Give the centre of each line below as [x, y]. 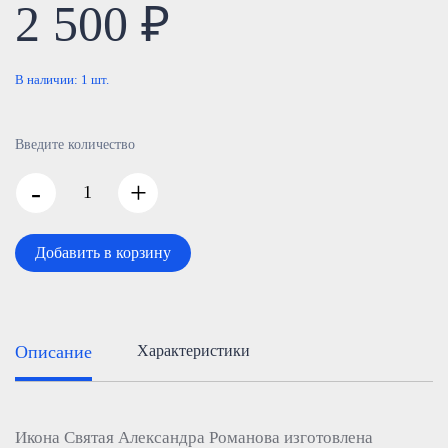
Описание [53, 352]
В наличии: [48, 79]
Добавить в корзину [103, 252]
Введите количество [75, 144]
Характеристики [193, 350]
